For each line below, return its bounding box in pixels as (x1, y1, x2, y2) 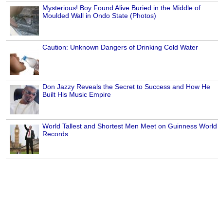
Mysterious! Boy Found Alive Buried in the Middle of (42, 4, 200, 12)
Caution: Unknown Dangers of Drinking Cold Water (42, 43, 198, 52)
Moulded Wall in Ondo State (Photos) (42, 12, 156, 20)
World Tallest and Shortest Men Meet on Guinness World (42, 122, 217, 130)
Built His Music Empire (42, 91, 111, 99)
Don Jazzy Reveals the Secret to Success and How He (42, 83, 210, 91)
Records (42, 130, 68, 138)
